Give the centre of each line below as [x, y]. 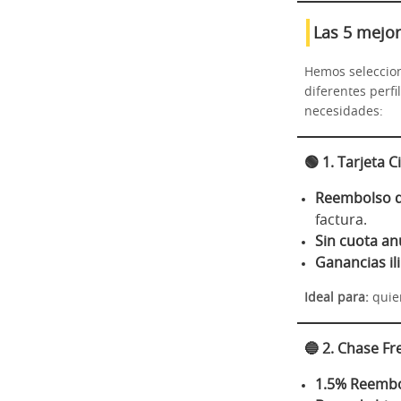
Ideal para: [337, 298]
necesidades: [344, 111]
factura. [341, 220]
